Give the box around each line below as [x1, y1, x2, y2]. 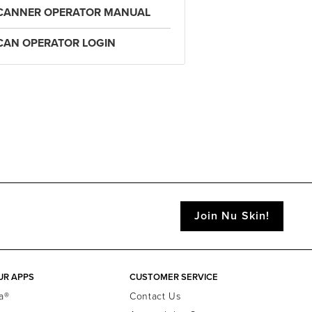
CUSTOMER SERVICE [130, 272, 219, 283]
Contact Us [130, 290, 181, 302]
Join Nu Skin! [194, 209, 270, 223]
